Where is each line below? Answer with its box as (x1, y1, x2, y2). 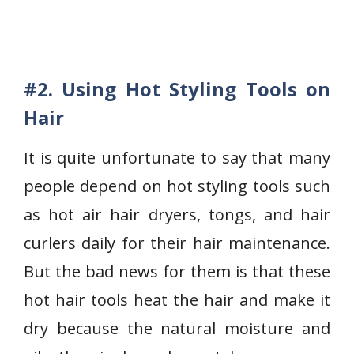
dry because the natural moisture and (24, 318, 330, 339)
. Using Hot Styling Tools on (48, 76, 330, 102)
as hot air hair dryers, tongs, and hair (24, 204, 330, 225)
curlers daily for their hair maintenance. (24, 232, 330, 254)
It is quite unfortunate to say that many (24, 147, 330, 168)
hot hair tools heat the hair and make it (24, 289, 330, 311)
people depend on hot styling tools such (24, 175, 330, 197)
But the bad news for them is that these (24, 261, 330, 282)
